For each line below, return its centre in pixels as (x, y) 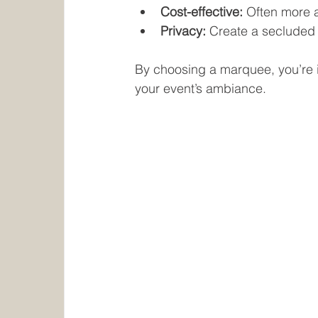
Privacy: (183, 31)
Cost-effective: (202, 12)
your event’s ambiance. (201, 89)
